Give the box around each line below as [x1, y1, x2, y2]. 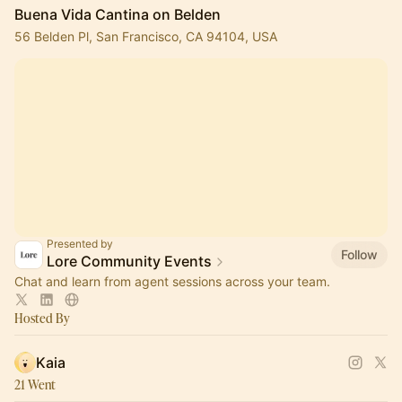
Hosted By [14, 310, 70, 327]
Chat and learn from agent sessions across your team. [14, 274, 330, 289]
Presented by [47, 237, 113, 250]
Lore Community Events [47, 252, 212, 270]
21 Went [14, 376, 56, 393]
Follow [341, 246, 378, 262]
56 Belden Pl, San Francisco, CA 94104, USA [14, 29, 277, 44]
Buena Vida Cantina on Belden [14, 5, 221, 23]
